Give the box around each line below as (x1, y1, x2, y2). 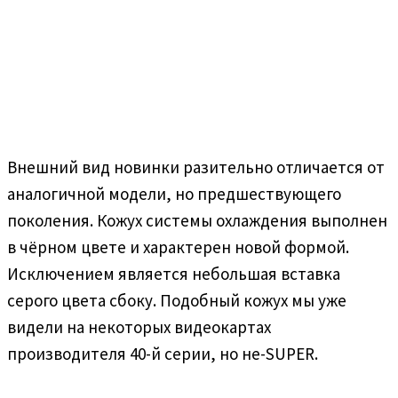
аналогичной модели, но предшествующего (7, 182, 341, 204)
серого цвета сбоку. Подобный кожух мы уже (7, 289, 346, 311)
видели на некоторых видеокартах (7, 315, 271, 338)
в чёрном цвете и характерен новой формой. (7, 235, 349, 258)
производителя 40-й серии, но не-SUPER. (7, 342, 318, 364)
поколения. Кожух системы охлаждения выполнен (7, 209, 387, 231)
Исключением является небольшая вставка (7, 262, 340, 284)
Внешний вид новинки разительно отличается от (7, 155, 385, 178)
